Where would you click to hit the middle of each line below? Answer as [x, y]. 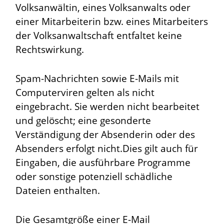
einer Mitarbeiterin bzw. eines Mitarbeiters [112, 21]
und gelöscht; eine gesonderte [83, 120]
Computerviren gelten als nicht [85, 92]
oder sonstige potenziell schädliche [94, 176]
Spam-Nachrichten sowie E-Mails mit [97, 78]
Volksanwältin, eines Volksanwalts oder [103, 7]
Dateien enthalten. [58, 190]
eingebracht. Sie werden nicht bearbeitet [108, 106]
